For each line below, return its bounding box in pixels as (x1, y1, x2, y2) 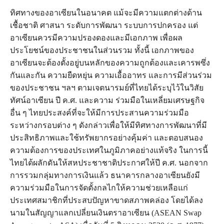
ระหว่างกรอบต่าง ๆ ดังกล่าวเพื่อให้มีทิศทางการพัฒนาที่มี (10, 121, 207, 130)
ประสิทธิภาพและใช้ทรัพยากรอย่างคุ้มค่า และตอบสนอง (10, 133, 203, 142)
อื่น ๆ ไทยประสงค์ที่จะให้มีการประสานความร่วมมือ (10, 108, 189, 117)
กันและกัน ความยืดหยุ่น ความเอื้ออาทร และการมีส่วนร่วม (10, 71, 212, 80)
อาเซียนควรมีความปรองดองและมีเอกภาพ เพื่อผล (10, 33, 182, 42)
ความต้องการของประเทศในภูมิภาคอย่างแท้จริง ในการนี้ (10, 146, 208, 155)
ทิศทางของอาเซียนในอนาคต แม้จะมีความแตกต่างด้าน (10, 8, 202, 17)
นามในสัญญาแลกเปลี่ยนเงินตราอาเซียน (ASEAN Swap (10, 208, 201, 217)
